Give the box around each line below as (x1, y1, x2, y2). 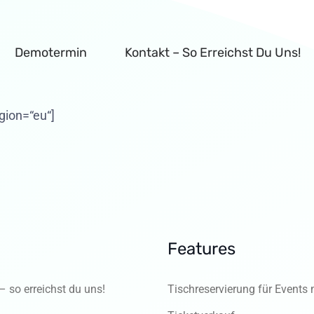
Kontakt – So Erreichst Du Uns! (125, 45, 304, 60)
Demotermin (15, 45, 90, 60)
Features (168, 238, 235, 259)
